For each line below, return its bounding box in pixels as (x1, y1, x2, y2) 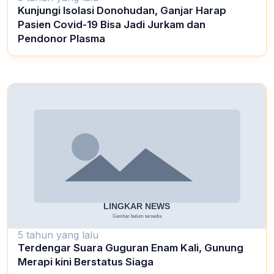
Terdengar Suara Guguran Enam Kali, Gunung (18, 242, 243, 254)
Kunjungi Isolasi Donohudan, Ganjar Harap (18, 4, 226, 17)
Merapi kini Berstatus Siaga (18, 256, 154, 268)
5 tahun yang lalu (18, 229, 98, 242)
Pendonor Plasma (18, 32, 105, 45)
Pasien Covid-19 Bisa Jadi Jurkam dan (18, 18, 206, 31)
